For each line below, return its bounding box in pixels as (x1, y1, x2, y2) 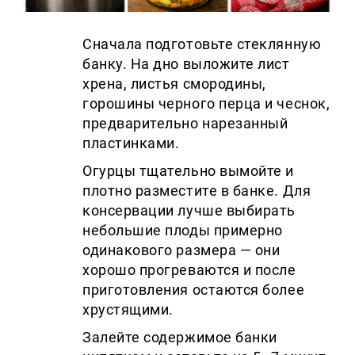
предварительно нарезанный (82, 114, 288, 132)
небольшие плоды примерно (82, 221, 283, 239)
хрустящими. (82, 300, 174, 318)
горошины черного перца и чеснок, (82, 94, 330, 112)
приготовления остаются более (82, 281, 305, 298)
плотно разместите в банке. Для (82, 181, 311, 199)
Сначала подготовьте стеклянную (82, 35, 322, 52)
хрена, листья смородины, (82, 74, 266, 92)
